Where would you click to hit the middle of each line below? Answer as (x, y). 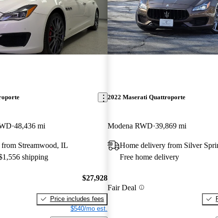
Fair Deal (122, 187)
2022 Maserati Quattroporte (146, 97)
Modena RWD (130, 126)
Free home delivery (149, 157)
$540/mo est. (89, 208)
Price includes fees (77, 199)
